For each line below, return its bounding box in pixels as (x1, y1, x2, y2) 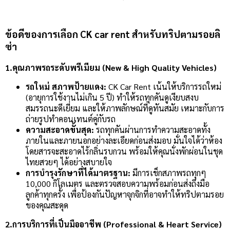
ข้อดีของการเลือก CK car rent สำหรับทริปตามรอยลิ (5, 28, 220, 41)
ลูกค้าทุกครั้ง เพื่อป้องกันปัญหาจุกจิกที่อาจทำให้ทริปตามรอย (26, 188, 224, 200)
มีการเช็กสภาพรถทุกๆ (130, 167, 206, 178)
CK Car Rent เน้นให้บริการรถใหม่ (106, 81, 221, 92)
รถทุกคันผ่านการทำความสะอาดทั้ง (94, 124, 210, 135)
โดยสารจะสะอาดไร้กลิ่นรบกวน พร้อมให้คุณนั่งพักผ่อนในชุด (26, 145, 223, 157)
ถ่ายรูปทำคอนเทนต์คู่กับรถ (26, 113, 116, 124)
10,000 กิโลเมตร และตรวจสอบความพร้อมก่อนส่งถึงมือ (26, 178, 209, 189)
